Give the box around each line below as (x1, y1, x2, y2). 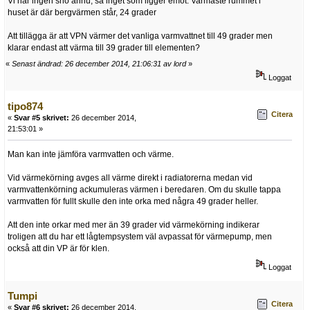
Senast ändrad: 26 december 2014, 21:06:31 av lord (12, 60, 186, 69)
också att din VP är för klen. (8, 244, 109, 254)
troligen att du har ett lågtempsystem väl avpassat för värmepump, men (8, 232, 272, 242)
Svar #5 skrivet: (14, 113, 69, 122)
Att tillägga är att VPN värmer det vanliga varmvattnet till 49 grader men (8, 31, 273, 42)
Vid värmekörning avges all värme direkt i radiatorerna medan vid (8, 173, 253, 183)
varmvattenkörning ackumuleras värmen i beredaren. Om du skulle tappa (8, 185, 281, 195)
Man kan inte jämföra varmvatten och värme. (8, 149, 174, 160)
